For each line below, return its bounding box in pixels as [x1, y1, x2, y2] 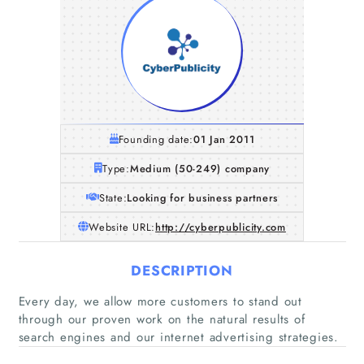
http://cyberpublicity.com [155, 219, 286, 235]
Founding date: [118, 131, 194, 147]
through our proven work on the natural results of [18, 310, 305, 328]
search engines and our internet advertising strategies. [18, 327, 339, 346]
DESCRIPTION [131, 260, 233, 280]
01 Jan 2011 [193, 131, 255, 147]
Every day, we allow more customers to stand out [18, 292, 302, 310]
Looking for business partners [127, 189, 279, 206]
